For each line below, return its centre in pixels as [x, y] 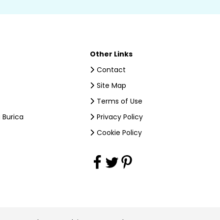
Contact [111, 70]
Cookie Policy [119, 133]
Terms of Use [119, 101]
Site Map [111, 86]
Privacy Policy [120, 117]
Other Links [111, 54]
